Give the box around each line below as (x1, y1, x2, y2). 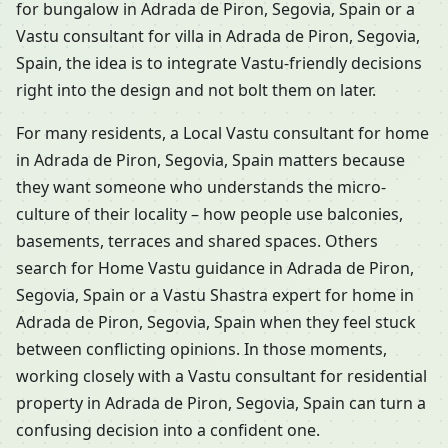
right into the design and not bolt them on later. (16, 79, 376, 102)
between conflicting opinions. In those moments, (16, 338, 387, 361)
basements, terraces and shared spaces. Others (16, 230, 378, 253)
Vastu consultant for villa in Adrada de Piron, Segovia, (16, 25, 420, 48)
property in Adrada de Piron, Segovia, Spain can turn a (16, 392, 426, 415)
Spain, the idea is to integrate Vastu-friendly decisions (16, 52, 422, 75)
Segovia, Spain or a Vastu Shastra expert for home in (16, 284, 414, 307)
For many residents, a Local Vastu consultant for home (16, 122, 429, 145)
